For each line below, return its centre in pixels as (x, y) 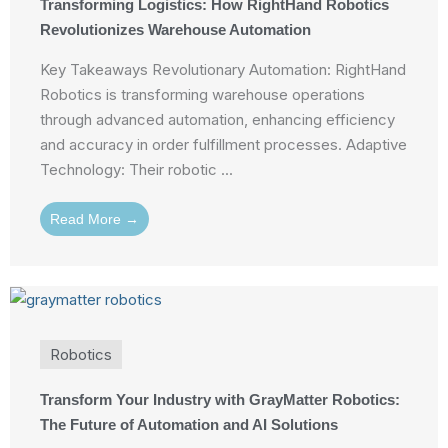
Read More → (94, 218)
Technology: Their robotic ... (136, 169)
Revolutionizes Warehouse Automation (175, 29)
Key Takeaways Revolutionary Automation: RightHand (223, 69)
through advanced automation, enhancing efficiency (217, 119)
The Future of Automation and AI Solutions (189, 425)
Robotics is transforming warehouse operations (202, 94)
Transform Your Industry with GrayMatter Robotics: (220, 400)
